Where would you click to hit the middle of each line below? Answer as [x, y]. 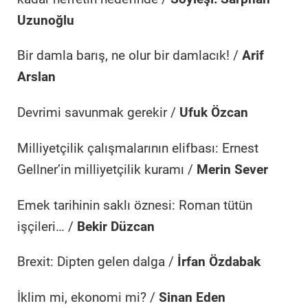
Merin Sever [232, 169]
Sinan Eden [192, 298]
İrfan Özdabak [219, 262]
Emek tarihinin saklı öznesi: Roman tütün [135, 205]
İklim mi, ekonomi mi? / [88, 298]
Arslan [36, 77]
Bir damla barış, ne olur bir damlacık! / [130, 56]
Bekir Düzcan [116, 227]
